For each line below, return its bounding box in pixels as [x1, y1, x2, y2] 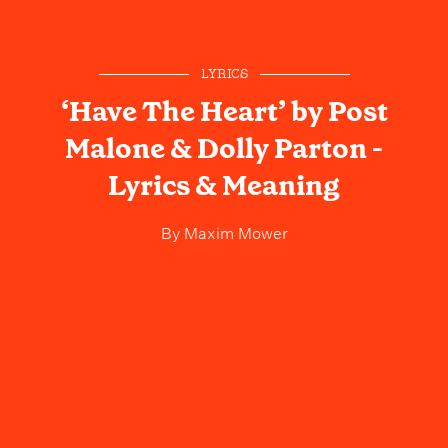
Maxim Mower [179, 218, 288, 243]
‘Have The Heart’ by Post [60, 92, 388, 130]
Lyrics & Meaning [108, 166, 340, 204]
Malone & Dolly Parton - [65, 129, 383, 167]
